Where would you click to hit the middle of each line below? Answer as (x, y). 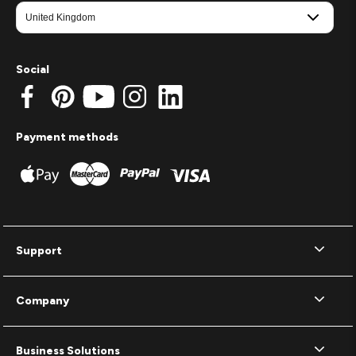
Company (43, 301)
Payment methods (67, 137)
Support (39, 251)
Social (33, 70)
